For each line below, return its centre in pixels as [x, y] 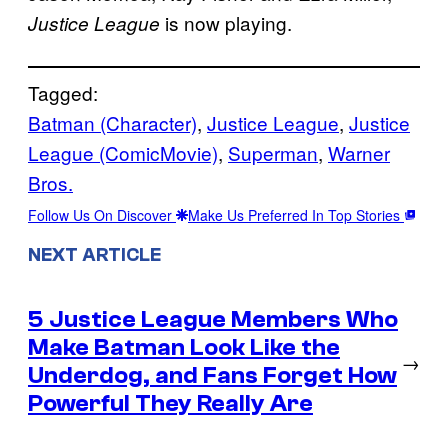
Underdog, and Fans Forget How [212, 375]
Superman [273, 152]
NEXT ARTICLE [94, 254]
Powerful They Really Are [170, 403]
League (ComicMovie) [123, 152]
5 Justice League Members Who [213, 319]
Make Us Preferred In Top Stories [296, 214]
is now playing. [226, 22]
